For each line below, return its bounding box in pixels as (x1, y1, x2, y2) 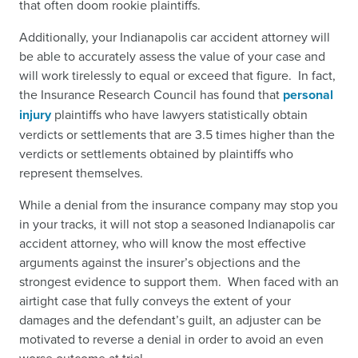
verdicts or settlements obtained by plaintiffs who (19, 144, 293, 162)
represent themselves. (19, 163, 143, 181)
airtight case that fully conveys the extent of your (19, 291, 291, 309)
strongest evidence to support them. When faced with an (19, 272, 339, 290)
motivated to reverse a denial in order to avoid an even (19, 329, 324, 348)
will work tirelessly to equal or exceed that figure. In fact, (19, 66, 336, 84)
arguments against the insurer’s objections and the (19, 253, 300, 271)
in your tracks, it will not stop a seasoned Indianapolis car (19, 214, 335, 233)
